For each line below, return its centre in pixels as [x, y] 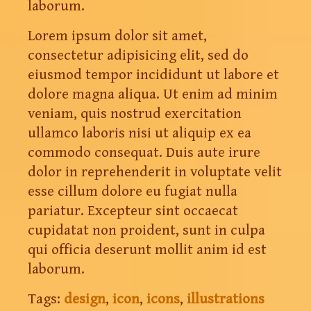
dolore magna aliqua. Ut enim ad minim [153, 94]
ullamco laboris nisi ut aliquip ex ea [140, 133]
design [85, 299]
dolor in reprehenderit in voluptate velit [155, 172]
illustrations [226, 299]
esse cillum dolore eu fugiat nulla [133, 191]
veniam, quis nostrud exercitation [135, 114]
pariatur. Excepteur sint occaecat [133, 211]
